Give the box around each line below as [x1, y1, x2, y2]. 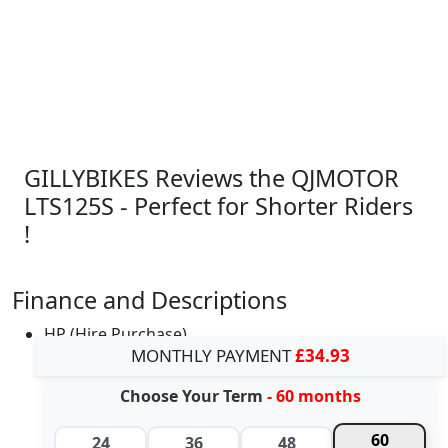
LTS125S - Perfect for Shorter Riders [24, 190, 413, 223]
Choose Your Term [119, 385, 267, 408]
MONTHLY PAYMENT [130, 344, 295, 368]
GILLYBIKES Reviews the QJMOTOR [24, 162, 399, 195]
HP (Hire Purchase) [44, 323, 187, 346]
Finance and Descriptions [12, 284, 287, 317]
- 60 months [266, 385, 361, 408]
